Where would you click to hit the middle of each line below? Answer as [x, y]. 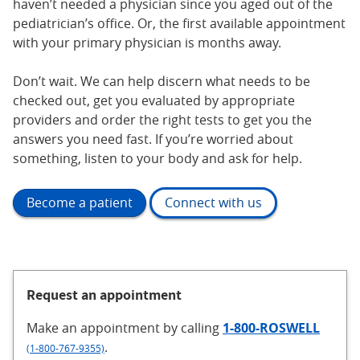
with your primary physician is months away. [147, 42]
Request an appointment [104, 294]
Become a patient [80, 203]
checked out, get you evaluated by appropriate [154, 100]
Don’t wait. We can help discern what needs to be [162, 81]
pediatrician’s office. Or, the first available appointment [179, 23]
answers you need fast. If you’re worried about [153, 139]
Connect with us [213, 203]
